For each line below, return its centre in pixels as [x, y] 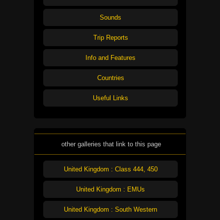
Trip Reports [110, 37]
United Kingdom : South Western [110, 210]
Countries [110, 78]
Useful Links [110, 98]
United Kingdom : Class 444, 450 [110, 169]
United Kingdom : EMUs [110, 190]
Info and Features [110, 57]
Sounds [110, 17]
